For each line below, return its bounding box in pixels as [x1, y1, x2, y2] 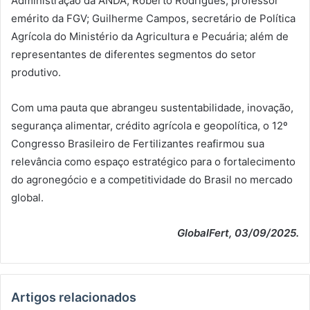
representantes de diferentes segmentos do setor [11, 47, 256, 61]
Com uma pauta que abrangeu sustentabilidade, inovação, [11, 100, 293, 114]
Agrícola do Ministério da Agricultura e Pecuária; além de [11, 29, 289, 43]
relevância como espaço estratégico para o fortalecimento [11, 154, 295, 168]
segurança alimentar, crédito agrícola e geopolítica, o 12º [11, 118, 288, 132]
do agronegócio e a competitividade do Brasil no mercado [11, 172, 293, 186]
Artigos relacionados [11, 289, 136, 304]
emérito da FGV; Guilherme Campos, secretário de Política [11, 11, 295, 25]
